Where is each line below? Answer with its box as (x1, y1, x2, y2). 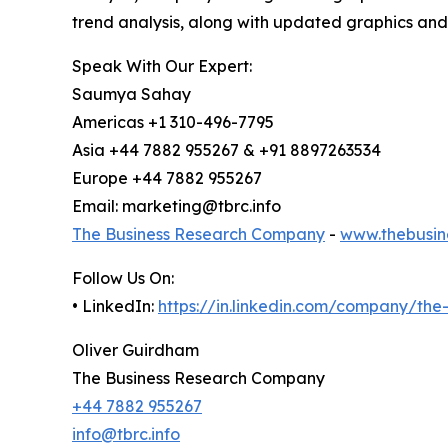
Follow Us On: (72, 268, 174, 289)
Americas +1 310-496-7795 (72, 112, 274, 133)
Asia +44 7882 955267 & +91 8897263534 (72, 140, 381, 161)
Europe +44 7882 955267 (72, 168, 262, 189)
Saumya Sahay (72, 84, 191, 105)
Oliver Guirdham (72, 340, 199, 361)
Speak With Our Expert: (72, 56, 252, 77)
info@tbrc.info (72, 424, 180, 445)
